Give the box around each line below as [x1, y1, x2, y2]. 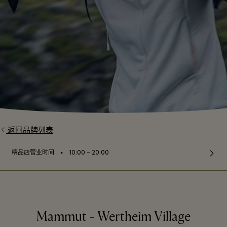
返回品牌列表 [8, 126, 53, 135]
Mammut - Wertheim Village [36, 209, 191, 225]
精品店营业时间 [12, 150, 54, 156]
